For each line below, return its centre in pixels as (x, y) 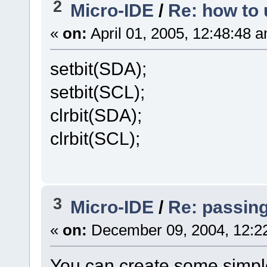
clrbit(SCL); (95, 138)
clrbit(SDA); (96, 115)
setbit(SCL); (97, 91)
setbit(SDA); (98, 68)
